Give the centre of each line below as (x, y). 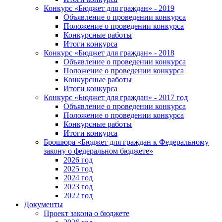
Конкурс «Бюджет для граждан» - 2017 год (116, 97)
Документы (43, 204)
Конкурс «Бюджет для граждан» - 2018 (109, 53)
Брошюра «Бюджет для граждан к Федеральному (126, 142)
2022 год (78, 195)
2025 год (78, 168)
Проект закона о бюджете (86, 213)
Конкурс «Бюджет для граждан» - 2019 (109, 8)
